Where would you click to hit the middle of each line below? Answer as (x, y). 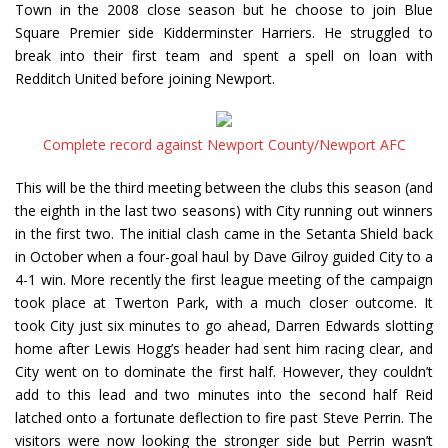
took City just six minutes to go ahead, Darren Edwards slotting (224, 326)
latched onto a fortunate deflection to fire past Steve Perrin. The (224, 418)
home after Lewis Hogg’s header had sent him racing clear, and (224, 349)
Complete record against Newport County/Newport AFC (224, 145)
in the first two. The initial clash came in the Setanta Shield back (224, 234)
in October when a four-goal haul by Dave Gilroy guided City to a (224, 257)
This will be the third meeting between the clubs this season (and (224, 188)
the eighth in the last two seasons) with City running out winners (224, 211)
